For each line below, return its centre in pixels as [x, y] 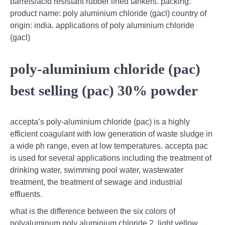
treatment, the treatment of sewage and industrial [96, 182]
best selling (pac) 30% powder [104, 91]
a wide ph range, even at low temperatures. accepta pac [109, 146]
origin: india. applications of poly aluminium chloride [102, 26]
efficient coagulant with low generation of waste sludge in [111, 134]
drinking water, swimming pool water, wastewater [97, 170]
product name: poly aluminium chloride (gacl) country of [108, 14]
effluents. [26, 194]
